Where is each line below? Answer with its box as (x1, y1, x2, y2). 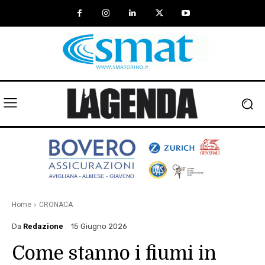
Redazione (23, 221, 63, 231)
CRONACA (39, 201, 73, 209)
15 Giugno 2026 (71, 222, 127, 231)
